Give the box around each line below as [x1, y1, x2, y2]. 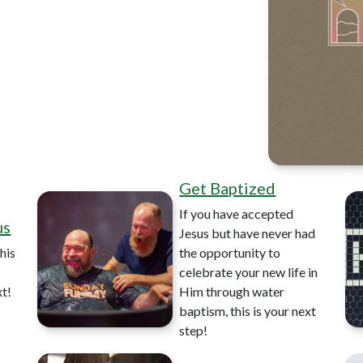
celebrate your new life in [179, 264, 318, 280]
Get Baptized [179, 178, 276, 198]
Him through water [179, 284, 285, 299]
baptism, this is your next [179, 303, 317, 318]
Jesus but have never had [179, 225, 316, 241]
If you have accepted [179, 206, 294, 221]
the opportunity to [179, 245, 281, 260]
